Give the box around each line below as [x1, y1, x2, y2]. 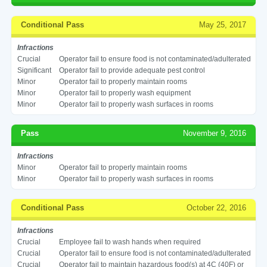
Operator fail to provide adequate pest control [58, 66, 205, 74]
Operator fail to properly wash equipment [58, 88, 191, 97]
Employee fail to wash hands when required [58, 237, 201, 246]
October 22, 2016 [187, 203, 247, 212]
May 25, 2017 [199, 20, 247, 29]
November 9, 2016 [183, 128, 247, 138]
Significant [17, 66, 51, 74]
